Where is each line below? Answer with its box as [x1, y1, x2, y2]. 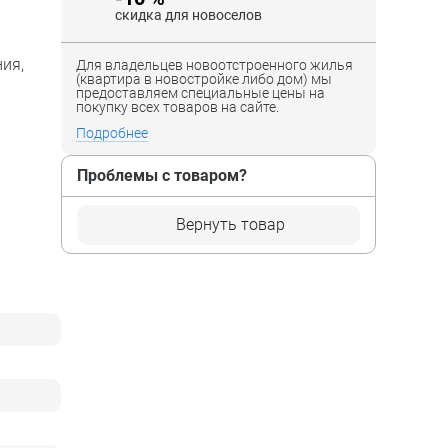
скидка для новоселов [115, 6, 262, 23]
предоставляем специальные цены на [76, 84, 325, 101]
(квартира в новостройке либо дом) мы [76, 70, 332, 87]
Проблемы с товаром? [77, 165, 247, 185]
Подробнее [76, 124, 148, 141]
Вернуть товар [176, 214, 285, 234]
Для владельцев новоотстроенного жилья [76, 56, 353, 73]
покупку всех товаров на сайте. [76, 98, 279, 115]
